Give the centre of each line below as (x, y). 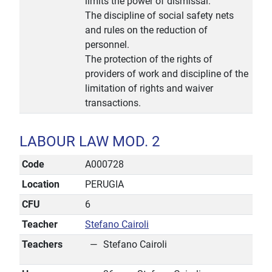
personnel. (107, 45)
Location (41, 185)
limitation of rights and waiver (149, 89)
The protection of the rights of (149, 59)
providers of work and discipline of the (167, 74)
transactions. (113, 103)
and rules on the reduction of (146, 30)
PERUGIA (104, 185)
